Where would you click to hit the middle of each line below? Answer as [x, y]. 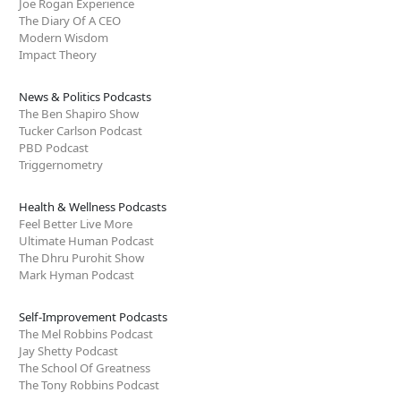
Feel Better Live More [76, 223]
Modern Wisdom [64, 37]
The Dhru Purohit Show [81, 257]
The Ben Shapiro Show [79, 113]
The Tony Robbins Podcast [89, 384]
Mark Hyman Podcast [77, 274]
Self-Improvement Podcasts [93, 316]
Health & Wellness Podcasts [93, 206]
